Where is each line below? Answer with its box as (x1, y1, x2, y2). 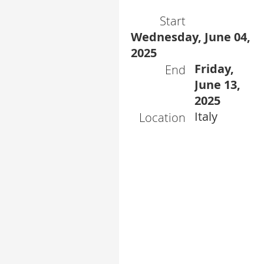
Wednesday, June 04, (131, 29, 250, 45)
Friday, (194, 61, 234, 77)
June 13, (194, 77, 240, 93)
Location (139, 110, 186, 126)
